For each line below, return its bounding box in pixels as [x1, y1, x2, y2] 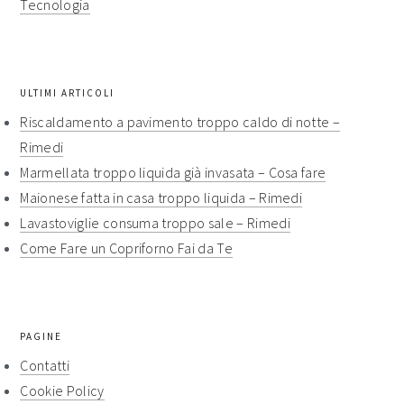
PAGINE [20, 330, 63, 343]
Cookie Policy [20, 381, 105, 399]
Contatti [20, 356, 69, 374]
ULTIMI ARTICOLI [20, 87, 115, 99]
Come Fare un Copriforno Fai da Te [20, 239, 233, 257]
